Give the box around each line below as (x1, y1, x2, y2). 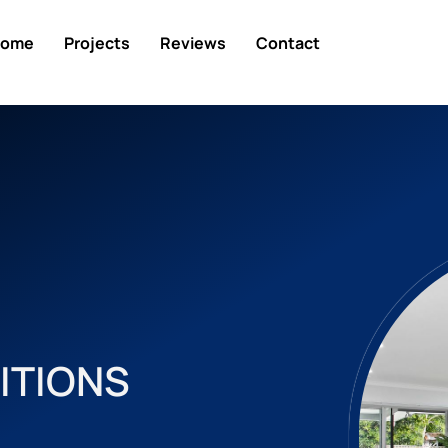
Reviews (160, 32, 227, 54)
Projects (64, 32, 131, 54)
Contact (256, 32, 321, 54)
